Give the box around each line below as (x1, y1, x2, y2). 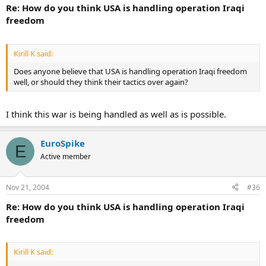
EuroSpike (40, 137, 85, 150)
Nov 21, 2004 (6, 182, 49, 192)
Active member (40, 151, 91, 162)
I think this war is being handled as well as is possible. (6, 108, 226, 121)
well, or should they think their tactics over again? (14, 76, 188, 87)
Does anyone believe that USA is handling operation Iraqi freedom (14, 65, 247, 77)
